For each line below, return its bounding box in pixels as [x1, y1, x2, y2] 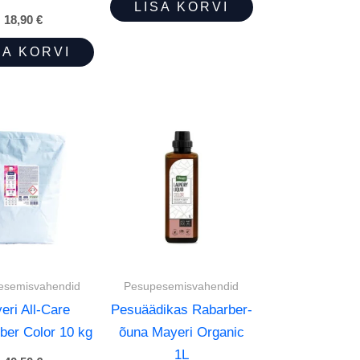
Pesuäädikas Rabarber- [110, 302, 252, 318]
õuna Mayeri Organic [118, 325, 244, 341]
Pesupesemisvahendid [124, 280, 239, 293]
